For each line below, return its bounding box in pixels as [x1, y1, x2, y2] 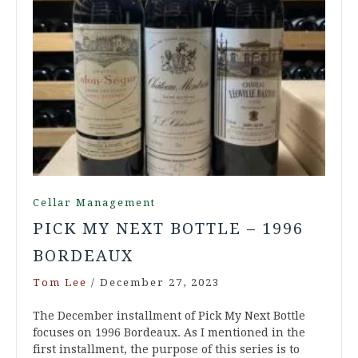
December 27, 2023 [100, 276, 220, 289]
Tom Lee [33, 276, 87, 289]
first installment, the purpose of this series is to [33, 343, 300, 356]
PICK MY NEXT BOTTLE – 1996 [33, 219, 304, 239]
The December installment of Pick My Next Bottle [33, 309, 305, 323]
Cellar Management [33, 197, 156, 209]
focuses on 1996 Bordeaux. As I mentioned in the [33, 326, 305, 340]
